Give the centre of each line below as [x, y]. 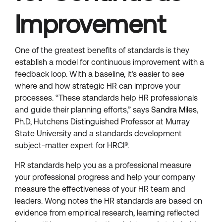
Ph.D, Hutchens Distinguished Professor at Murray [102, 122]
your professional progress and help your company [105, 177]
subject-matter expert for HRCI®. [72, 145]
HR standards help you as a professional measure [103, 165]
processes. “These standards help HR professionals [106, 98]
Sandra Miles [174, 110]
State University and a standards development [98, 134]
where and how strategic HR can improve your [98, 86]
